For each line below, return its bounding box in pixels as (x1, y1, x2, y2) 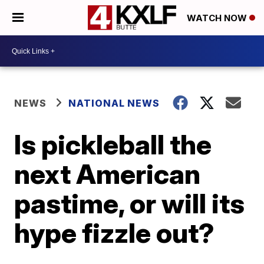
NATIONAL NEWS (68, 97, 160, 109)
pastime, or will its (14, 187, 245, 220)
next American (14, 157, 201, 190)
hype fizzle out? (14, 216, 215, 249)
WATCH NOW (187, 12, 249, 24)
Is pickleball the (14, 128, 212, 161)
